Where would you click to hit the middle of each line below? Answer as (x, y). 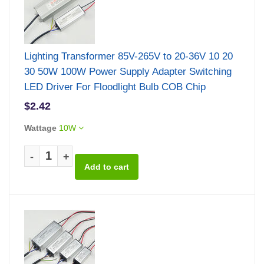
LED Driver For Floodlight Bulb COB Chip (115, 87)
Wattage (40, 128)
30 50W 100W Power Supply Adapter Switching (128, 71)
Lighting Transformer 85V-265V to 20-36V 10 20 (128, 56)
